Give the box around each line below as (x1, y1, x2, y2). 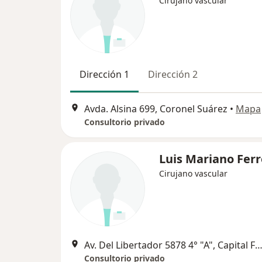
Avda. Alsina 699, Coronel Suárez (84, 102, 227, 116)
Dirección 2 (148, 68, 198, 81)
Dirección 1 (80, 68, 129, 81)
